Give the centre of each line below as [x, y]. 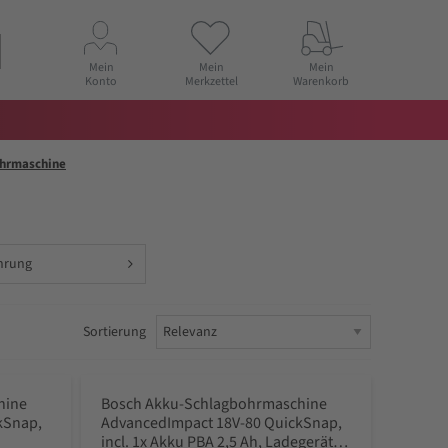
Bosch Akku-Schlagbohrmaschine [213, 404]
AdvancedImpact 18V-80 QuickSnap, [221, 423]
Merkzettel [211, 81]
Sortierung [114, 331]
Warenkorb [321, 81]
